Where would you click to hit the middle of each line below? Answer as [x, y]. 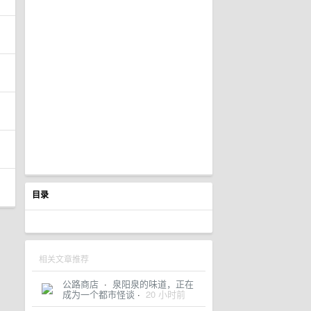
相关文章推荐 [64, 259]
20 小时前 [166, 294]
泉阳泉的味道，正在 [153, 284]
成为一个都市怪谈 [99, 294]
